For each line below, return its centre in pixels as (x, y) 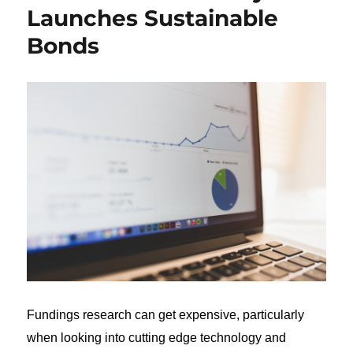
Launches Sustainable (153, 19)
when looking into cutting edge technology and (157, 337)
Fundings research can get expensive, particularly (166, 314)
